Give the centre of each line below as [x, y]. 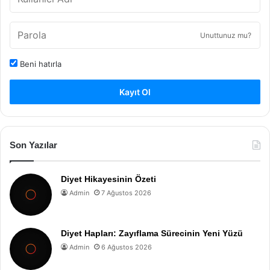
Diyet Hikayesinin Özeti [108, 179]
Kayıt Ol [135, 92]
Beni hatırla [39, 64]
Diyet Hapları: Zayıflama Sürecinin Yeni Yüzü [152, 233]
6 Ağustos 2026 [127, 247]
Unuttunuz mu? [226, 35]
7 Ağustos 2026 [126, 193]
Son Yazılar [33, 145]
